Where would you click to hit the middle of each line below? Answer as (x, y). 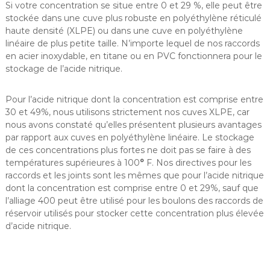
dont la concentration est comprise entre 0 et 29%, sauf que (132, 188)
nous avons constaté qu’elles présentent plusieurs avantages (133, 124)
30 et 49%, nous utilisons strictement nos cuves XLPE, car (127, 112)
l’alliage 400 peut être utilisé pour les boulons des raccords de (134, 200)
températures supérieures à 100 (72, 162)
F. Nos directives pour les (197, 162)
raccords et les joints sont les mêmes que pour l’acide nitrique (134, 175)
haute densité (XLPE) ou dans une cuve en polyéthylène (124, 30)
